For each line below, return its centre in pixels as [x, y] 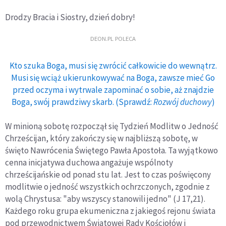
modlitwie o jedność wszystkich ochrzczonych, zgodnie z [107, 186]
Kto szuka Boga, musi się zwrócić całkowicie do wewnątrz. [113, 65]
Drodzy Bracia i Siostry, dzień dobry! [70, 17]
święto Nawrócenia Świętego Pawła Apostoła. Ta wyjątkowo [111, 150]
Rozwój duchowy [182, 102]
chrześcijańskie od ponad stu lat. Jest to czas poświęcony [108, 174]
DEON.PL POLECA [113, 39]
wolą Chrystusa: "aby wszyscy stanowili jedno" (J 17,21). [105, 199]
